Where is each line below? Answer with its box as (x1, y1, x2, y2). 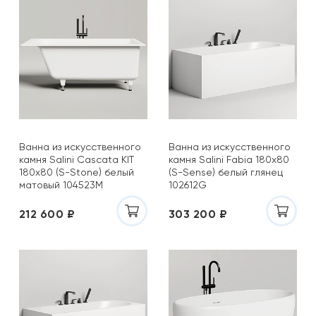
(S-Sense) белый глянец (169, 166, 283, 178)
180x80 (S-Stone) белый (19, 166, 134, 178)
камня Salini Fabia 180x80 (169, 154, 289, 165)
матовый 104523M (19, 179, 103, 190)
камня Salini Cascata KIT (19, 154, 134, 165)
